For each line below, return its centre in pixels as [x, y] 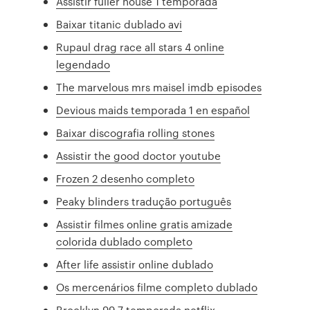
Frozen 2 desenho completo [126, 179]
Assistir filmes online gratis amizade [145, 224]
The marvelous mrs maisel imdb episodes [159, 87]
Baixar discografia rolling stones [136, 133]
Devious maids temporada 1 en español [153, 110]
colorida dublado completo [125, 241]
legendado [83, 64]
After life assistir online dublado [135, 264]
